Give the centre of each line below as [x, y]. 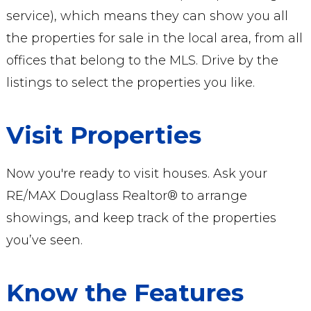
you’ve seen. [44, 240]
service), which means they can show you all [147, 16]
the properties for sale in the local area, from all [154, 38]
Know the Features [125, 293]
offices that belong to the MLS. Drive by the [142, 60]
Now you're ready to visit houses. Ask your [136, 174]
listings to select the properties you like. [130, 83]
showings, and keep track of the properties [141, 218]
